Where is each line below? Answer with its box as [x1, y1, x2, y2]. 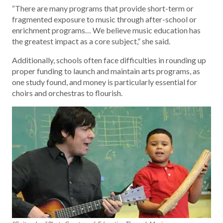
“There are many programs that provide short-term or [12, 3, 194, 13]
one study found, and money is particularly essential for [12, 77, 197, 87]
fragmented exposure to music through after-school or [12, 14, 197, 24]
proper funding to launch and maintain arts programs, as [12, 66, 200, 76]
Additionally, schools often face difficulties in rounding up [12, 55, 206, 65]
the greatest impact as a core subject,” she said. [12, 36, 170, 46]
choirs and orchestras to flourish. [12, 88, 122, 98]
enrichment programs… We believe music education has [12, 25, 201, 35]
